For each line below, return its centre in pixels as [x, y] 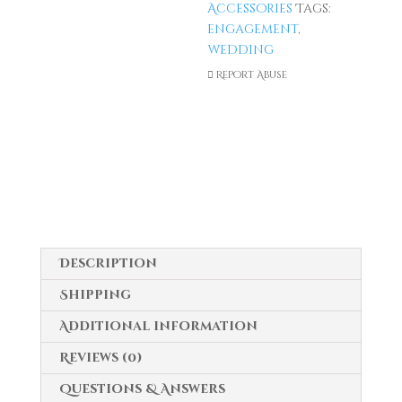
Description [108, 263]
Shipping [95, 295]
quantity [242, 120]
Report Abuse [251, 75]
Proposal [240, 58]
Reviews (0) [100, 358]
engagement [253, 29]
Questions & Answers [142, 389]
